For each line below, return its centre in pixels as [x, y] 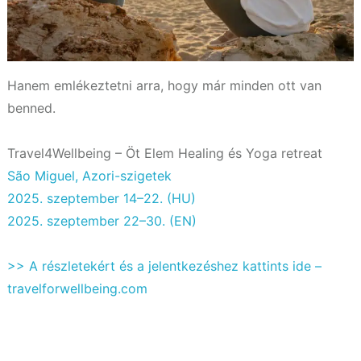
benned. [31, 108]
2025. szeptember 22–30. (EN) [102, 220]
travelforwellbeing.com [77, 288]
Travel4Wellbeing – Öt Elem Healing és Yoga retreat [165, 153]
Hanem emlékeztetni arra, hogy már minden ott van [164, 85]
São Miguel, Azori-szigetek [89, 175]
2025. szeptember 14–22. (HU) [102, 198]
